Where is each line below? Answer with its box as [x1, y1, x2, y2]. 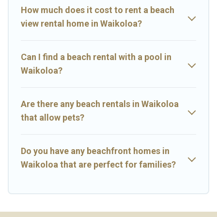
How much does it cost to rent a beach [21, 5, 174, 15]
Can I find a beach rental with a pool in [21, 52, 171, 62]
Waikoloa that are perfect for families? [21, 159, 176, 170]
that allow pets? [21, 112, 84, 123]
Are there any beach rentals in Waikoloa [21, 99, 179, 109]
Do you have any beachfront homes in [21, 146, 170, 156]
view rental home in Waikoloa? [21, 18, 142, 29]
